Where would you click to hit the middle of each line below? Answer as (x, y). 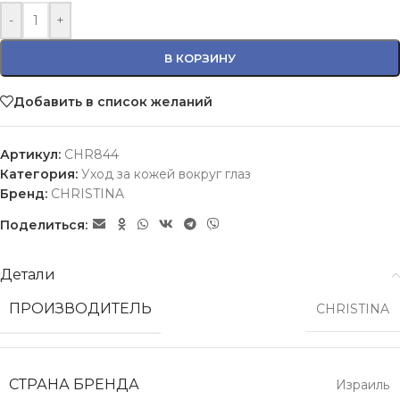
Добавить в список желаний (113, 101)
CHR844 (92, 154)
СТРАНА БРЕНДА (74, 384)
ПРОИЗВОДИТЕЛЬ (80, 308)
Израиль (362, 385)
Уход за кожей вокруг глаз (166, 174)
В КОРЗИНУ (200, 58)
